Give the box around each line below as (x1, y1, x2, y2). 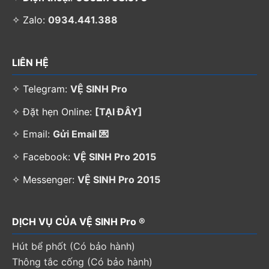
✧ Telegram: (12, 83, 70, 95)
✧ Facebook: (12, 150, 73, 163)
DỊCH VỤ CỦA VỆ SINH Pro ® (12, 216, 145, 228)
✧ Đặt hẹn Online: (12, 105, 95, 118)
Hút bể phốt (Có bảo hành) (12, 240, 135, 253)
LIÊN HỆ (12, 56, 49, 69)
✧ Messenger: (12, 173, 77, 186)
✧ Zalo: (12, 14, 48, 26)
